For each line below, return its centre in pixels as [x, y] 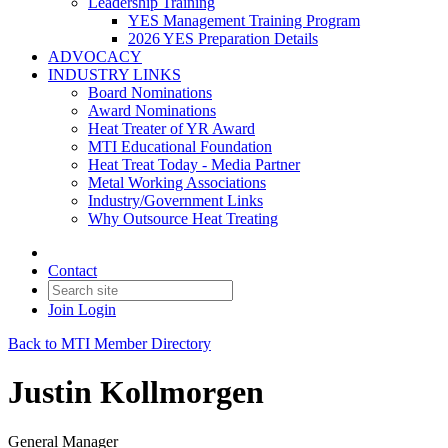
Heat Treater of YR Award [171, 128]
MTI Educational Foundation [180, 146]
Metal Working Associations [177, 182]
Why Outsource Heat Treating [183, 218]
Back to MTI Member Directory [109, 343]
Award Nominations [152, 110]
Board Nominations [150, 92]
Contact [72, 270]
